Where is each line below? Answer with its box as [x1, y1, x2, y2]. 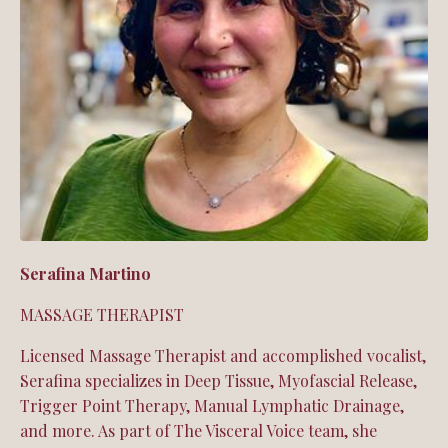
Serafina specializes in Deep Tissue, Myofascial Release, [20, 369, 417, 391]
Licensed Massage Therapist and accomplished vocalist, [20, 344, 426, 366]
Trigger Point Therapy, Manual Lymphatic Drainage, [20, 394, 404, 416]
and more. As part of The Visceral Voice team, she [20, 419, 377, 441]
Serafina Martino [20, 262, 151, 284]
